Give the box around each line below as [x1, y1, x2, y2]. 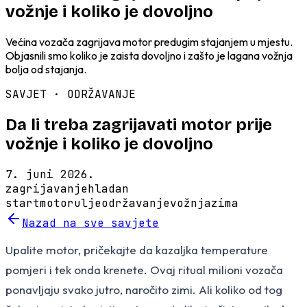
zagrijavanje [5, 181, 88, 196]
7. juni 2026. [5, 167, 95, 182]
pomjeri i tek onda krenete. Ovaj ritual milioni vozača [5, 262, 283, 277]
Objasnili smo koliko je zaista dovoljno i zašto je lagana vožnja [5, 48, 293, 62]
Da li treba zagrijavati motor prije [5, 114, 272, 134]
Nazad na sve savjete [22, 215, 159, 230]
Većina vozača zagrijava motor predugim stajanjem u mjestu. [5, 34, 293, 49]
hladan [88, 181, 129, 196]
